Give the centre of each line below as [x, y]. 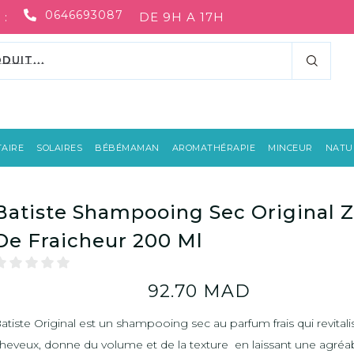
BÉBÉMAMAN [127, 147]
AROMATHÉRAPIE [213, 147]
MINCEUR [290, 147]
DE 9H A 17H [182, 17]
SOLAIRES [59, 147]
